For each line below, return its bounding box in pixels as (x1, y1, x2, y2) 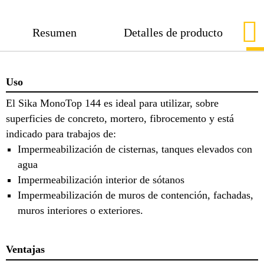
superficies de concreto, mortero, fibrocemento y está (6, 113, 234, 125)
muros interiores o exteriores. (18, 204, 143, 217)
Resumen (32, 25, 77, 39)
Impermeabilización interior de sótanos (18, 174, 184, 186)
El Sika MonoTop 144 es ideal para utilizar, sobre (6, 97, 219, 110)
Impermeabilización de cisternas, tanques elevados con (18, 143, 252, 156)
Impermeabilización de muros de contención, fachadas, (18, 189, 253, 202)
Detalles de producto (124, 25, 223, 39)
